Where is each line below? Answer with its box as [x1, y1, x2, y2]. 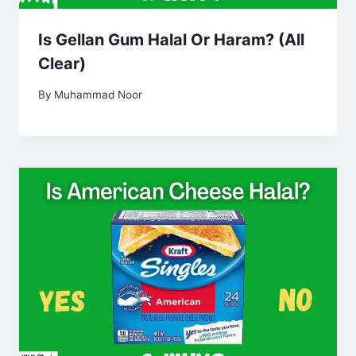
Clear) [38, 54, 86, 74]
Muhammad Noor [54, 87, 143, 101]
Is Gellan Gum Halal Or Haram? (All [38, 30, 304, 50]
